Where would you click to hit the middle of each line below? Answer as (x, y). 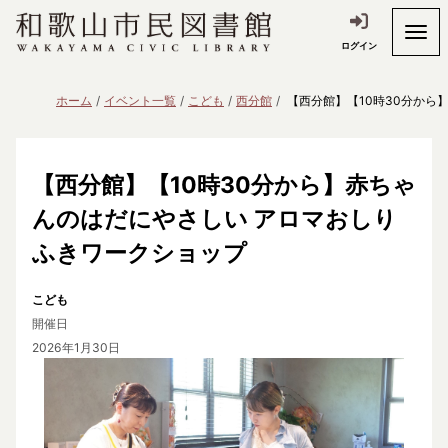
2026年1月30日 (76, 347)
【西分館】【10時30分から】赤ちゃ (224, 185)
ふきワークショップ (139, 253)
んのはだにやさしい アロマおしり (214, 219)
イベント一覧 (140, 100)
